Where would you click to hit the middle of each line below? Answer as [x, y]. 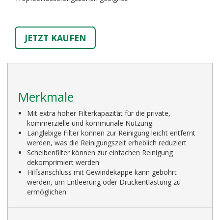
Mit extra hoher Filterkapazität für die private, [99, 113]
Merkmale [46, 96]
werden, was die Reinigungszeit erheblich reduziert [107, 142]
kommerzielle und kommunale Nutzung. [91, 123]
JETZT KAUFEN [55, 38]
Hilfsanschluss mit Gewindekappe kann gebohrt [102, 172]
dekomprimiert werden [63, 162]
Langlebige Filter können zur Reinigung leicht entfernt [111, 133]
